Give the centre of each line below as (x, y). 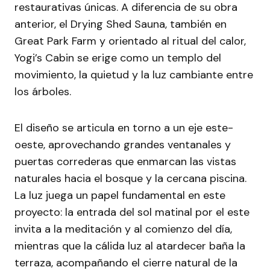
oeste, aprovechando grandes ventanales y (123, 145)
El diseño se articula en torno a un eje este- (124, 128)
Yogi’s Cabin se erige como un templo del (118, 58)
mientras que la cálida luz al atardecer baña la (130, 246)
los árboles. (43, 92)
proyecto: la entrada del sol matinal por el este (132, 212)
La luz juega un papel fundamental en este (120, 195)
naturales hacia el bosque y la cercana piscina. (130, 178)
